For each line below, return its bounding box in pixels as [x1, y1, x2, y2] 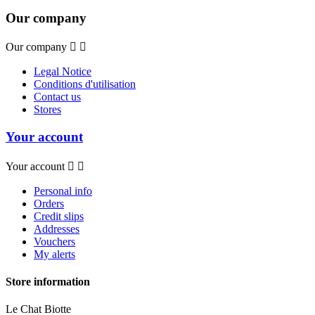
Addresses [34, 222, 79, 235]
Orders [34, 197, 64, 210]
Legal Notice [34, 65, 91, 78]
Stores [34, 103, 61, 116]
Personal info [34, 184, 92, 197]
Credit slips [34, 210, 84, 222]
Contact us [34, 91, 81, 103]
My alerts [34, 247, 75, 260]
